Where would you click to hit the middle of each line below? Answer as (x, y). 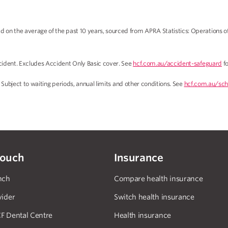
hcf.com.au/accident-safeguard (177, 64)
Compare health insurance (159, 179)
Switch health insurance (154, 197)
